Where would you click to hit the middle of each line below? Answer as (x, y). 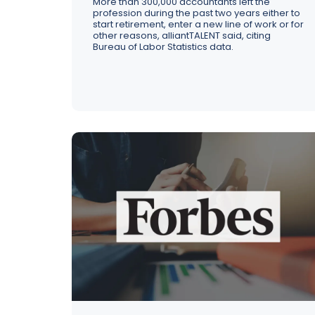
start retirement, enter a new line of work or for (198, 24)
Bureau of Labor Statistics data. (163, 47)
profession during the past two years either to (197, 13)
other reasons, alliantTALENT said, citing (182, 36)
